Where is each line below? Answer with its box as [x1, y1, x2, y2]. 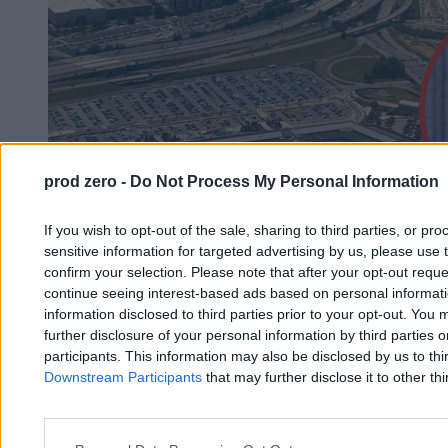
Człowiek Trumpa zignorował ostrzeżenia [8, 400, 364, 423]
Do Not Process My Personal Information [130, 173, 439, 190]
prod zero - [44, 173, 130, 190]
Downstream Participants [44, 369, 202, 385]
